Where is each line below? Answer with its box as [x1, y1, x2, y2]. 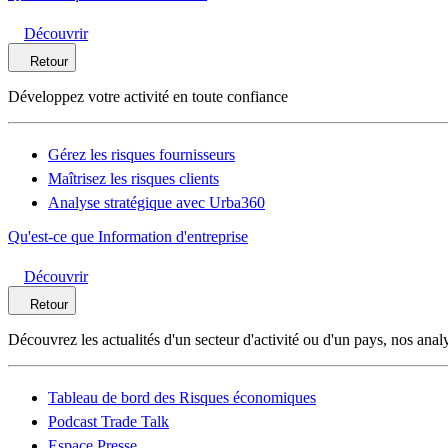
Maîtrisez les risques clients [48, 170, 219, 187]
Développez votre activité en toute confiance [8, 88, 288, 105]
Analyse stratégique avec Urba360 [48, 194, 265, 211]
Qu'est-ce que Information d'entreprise [8, 228, 248, 245]
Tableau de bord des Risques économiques [48, 389, 316, 406]
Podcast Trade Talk [48, 413, 169, 430]
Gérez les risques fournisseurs [48, 146, 235, 163]
